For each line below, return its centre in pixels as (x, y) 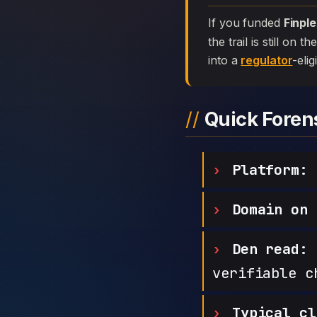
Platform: (270, 169)
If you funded (247, 23)
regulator (267, 60)
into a (225, 60)
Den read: (270, 249)
